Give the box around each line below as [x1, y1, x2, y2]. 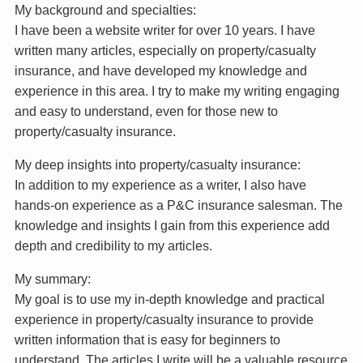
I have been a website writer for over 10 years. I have [14, 23, 315, 38]
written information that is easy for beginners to [14, 332, 280, 348]
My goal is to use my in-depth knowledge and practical [14, 292, 325, 307]
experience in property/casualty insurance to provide [14, 312, 314, 327]
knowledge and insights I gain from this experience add [14, 218, 330, 233]
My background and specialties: [14, 2, 196, 18]
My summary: [14, 271, 91, 287]
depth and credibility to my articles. [14, 238, 212, 254]
